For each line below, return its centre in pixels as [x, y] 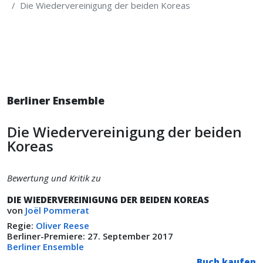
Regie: [21, 225]
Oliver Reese [63, 225]
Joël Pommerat [57, 210]
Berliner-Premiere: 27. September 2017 [91, 236]
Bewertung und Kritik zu [54, 178]
